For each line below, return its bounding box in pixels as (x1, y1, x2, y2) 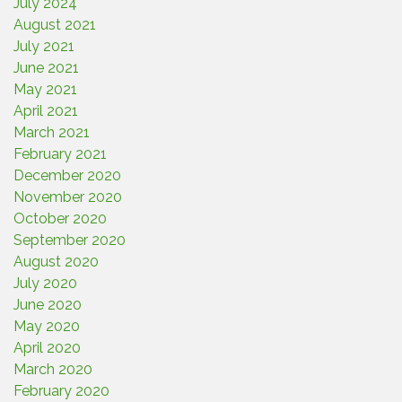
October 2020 (13, 210, 107, 227)
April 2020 (13, 339, 81, 356)
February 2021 (13, 145, 107, 162)
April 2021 (13, 102, 78, 119)
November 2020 (13, 188, 122, 205)
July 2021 (13, 38, 74, 55)
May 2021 (13, 81, 77, 98)
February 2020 (13, 382, 109, 399)
